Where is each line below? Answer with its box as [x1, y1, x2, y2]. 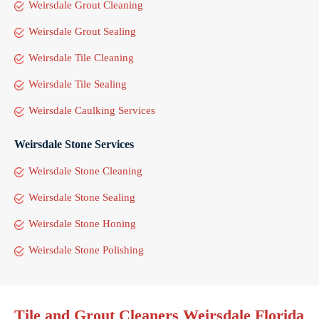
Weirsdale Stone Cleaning [28, 164, 142, 177]
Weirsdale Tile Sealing [28, 78, 127, 90]
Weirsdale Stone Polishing [28, 244, 144, 256]
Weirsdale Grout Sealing [28, 25, 136, 37]
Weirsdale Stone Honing [28, 217, 136, 229]
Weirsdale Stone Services [14, 137, 134, 150]
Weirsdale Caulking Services [28, 104, 155, 116]
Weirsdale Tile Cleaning [28, 51, 134, 63]
